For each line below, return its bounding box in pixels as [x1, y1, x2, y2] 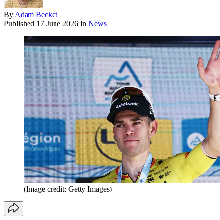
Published [4, 19, 36, 28]
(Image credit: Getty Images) [24, 184, 112, 193]
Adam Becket [15, 10, 57, 19]
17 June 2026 [36, 19, 78, 28]
